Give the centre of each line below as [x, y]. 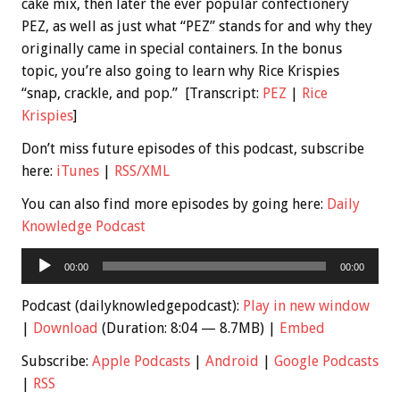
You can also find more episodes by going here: [174, 204]
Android [232, 362]
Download [66, 329]
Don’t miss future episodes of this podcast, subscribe [193, 149]
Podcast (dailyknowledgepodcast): [132, 306]
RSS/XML [142, 171]
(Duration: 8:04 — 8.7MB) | [189, 329]
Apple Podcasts [141, 362]
